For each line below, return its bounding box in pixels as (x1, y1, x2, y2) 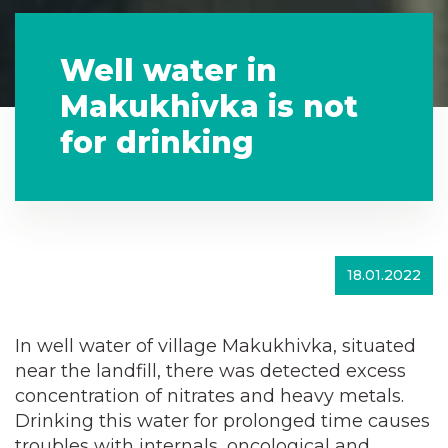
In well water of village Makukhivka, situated (15, 335, 416, 357)
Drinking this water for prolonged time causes (15, 410, 430, 432)
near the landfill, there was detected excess (15, 360, 406, 382)
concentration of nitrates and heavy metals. (15, 385, 404, 407)
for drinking (60, 124, 254, 161)
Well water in (60, 52, 277, 89)
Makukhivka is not (60, 88, 358, 125)
